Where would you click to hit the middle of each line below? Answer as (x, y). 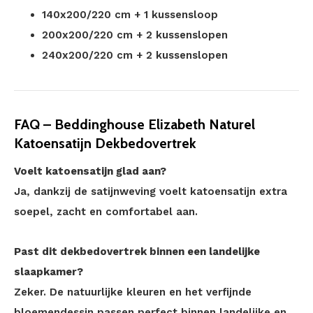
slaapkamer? (49, 272)
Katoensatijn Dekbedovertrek (105, 143)
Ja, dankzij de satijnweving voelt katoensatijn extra (151, 191)
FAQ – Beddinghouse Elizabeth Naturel (134, 124)
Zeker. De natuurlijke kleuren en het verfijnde (133, 292)
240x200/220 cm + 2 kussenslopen (135, 55)
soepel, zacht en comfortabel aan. (106, 212)
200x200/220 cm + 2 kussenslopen (135, 35)
